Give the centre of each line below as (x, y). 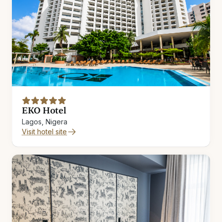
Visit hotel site (44, 132)
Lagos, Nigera (45, 122)
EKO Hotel (44, 111)
